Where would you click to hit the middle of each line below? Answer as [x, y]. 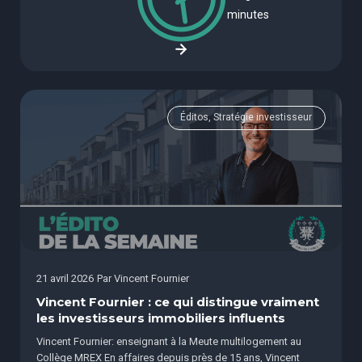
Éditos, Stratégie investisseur [246, 118]
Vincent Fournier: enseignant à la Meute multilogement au [169, 342]
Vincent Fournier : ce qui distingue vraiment [178, 303]
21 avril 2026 [65, 279]
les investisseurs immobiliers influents [161, 319]
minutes [248, 15]
